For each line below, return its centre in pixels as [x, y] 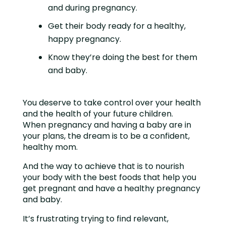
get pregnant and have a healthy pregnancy [111, 188]
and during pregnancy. [92, 8]
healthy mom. [51, 147]
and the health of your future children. [98, 114]
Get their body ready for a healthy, [117, 26]
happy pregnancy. [84, 39]
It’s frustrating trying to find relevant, [95, 219]
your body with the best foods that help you [109, 177]
